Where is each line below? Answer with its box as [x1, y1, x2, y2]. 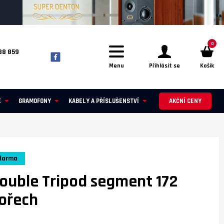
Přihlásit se [149, 62, 180, 69]
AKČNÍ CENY [169, 96, 201, 105]
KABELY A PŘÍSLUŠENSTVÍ [68, 96, 139, 105]
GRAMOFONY [18, 96, 51, 105]
